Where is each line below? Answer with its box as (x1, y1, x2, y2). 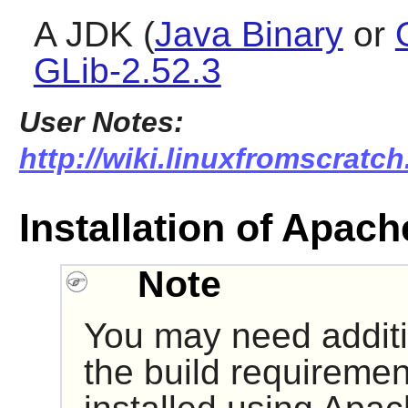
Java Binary (154, 14, 343, 54)
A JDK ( (33, 14, 155, 54)
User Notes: (18, 105, 184, 138)
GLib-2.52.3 (33, 50, 221, 90)
